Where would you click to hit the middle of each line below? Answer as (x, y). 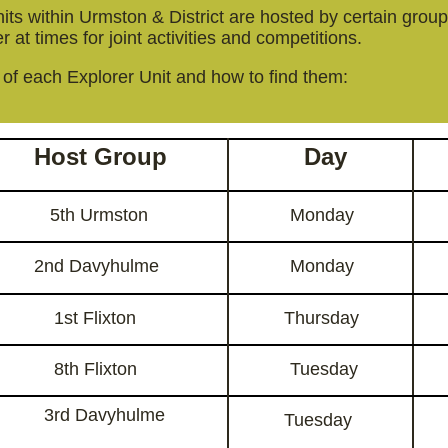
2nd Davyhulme (96, 266)
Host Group (100, 156)
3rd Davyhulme (104, 415)
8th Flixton (95, 369)
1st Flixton (95, 318)
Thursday (321, 318)
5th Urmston (99, 215)
